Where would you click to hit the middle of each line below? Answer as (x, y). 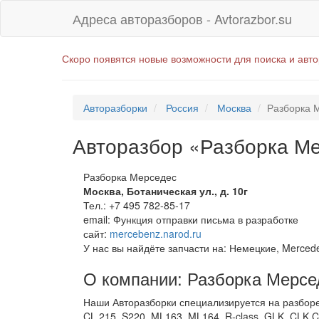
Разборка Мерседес (130, 176)
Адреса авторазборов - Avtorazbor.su (182, 19)
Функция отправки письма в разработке (206, 219)
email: (98, 219)
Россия (182, 108)
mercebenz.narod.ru (156, 233)
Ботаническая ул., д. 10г (187, 190)
